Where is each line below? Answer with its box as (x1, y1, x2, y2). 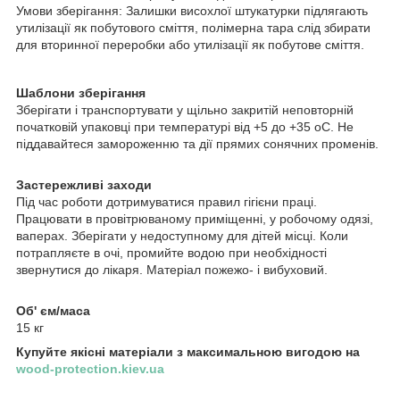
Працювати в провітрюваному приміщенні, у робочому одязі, (16, 212, 373, 227)
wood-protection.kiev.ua (16, 362, 164, 377)
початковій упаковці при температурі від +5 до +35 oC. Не (16, 120, 354, 135)
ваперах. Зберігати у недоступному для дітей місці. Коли (16, 229, 348, 244)
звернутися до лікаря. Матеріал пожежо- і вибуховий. (16, 262, 328, 278)
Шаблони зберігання (16, 86, 146, 101)
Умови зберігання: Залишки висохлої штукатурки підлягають (16, 4, 368, 19)
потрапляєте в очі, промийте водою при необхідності (16, 246, 327, 261)
